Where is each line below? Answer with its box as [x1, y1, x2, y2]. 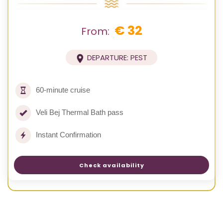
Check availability [79, 161, 144, 169]
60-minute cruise [36, 86, 90, 95]
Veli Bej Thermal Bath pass [36, 108, 123, 117]
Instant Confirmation [36, 130, 101, 139]
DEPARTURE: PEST [87, 52, 148, 63]
